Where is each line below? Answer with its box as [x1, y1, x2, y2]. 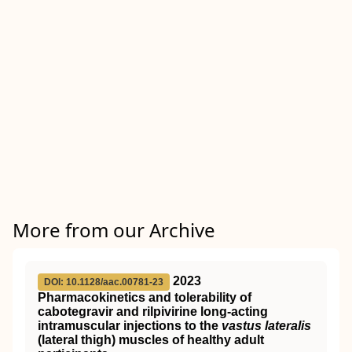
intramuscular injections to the [38, 319, 222, 332]
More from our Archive [13, 217, 215, 243]
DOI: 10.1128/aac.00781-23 [44, 277, 163, 288]
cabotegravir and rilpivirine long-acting [38, 305, 268, 318]
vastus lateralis [222, 319, 311, 332]
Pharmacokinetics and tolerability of [38, 291, 251, 304]
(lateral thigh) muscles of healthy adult [38, 333, 264, 346]
